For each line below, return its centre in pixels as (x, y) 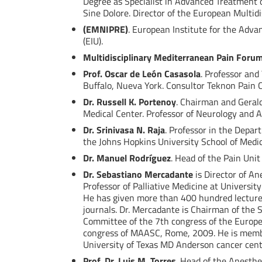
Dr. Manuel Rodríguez (127, 158)
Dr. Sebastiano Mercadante (138, 175)
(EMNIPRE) (106, 30)
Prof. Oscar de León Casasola (142, 74)
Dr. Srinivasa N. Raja (124, 130)
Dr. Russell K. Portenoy (130, 102)
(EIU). (93, 41)
